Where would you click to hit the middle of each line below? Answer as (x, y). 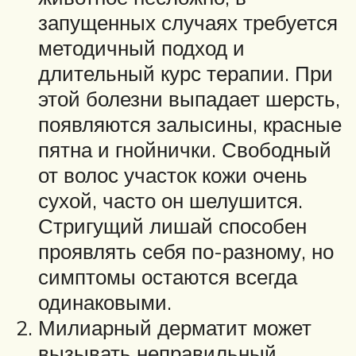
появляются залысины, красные (190, 124)
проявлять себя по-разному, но (186, 251)
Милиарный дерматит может (175, 327)
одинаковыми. (105, 302)
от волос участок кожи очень (173, 174)
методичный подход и (141, 47)
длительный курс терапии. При (186, 73)
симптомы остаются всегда (168, 276)
